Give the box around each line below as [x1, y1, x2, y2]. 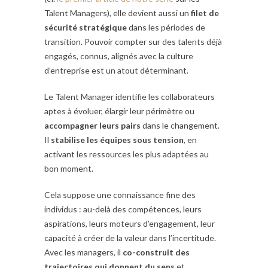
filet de [191, 8, 219, 19]
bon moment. [44, 163, 93, 174]
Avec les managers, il [44, 247, 123, 258]
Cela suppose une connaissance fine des [44, 190, 196, 200]
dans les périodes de [127, 22, 205, 33]
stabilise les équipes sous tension [51, 135, 184, 145]
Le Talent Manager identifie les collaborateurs [44, 92, 215, 102]
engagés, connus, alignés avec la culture [44, 51, 193, 62]
